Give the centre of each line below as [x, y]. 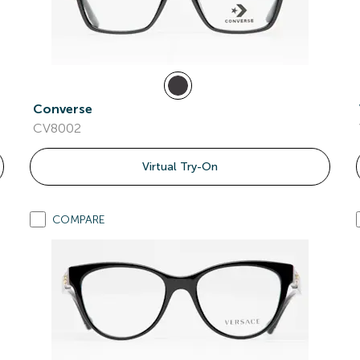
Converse [63, 109]
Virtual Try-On [180, 167]
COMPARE [79, 220]
